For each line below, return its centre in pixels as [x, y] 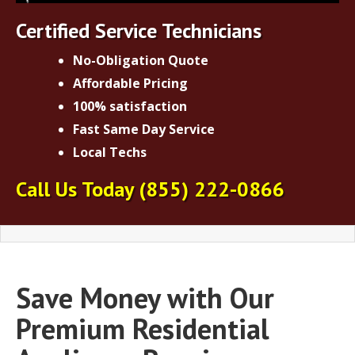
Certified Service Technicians [139, 30]
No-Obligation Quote [141, 60]
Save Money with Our [145, 297]
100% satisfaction [130, 106]
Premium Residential [143, 328]
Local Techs [110, 152]
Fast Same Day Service [144, 129]
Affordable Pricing [130, 83]
